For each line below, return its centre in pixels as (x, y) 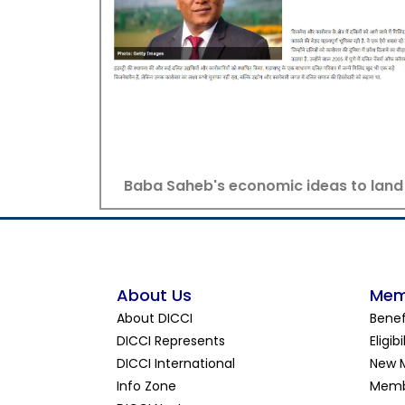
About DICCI (155, 319)
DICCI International (176, 364)
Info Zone (146, 386)
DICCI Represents (171, 341)
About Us (154, 296)
